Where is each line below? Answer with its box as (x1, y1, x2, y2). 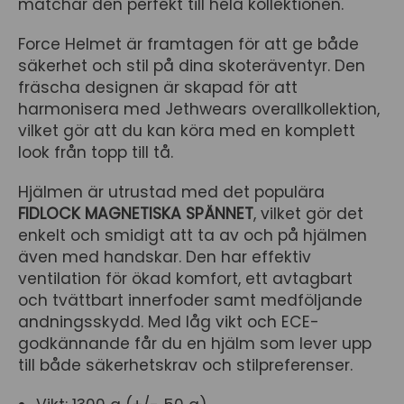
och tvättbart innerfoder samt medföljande (18, 289, 363, 311)
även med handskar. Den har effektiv (18, 246, 311, 268)
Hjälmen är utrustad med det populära (18, 181, 325, 203)
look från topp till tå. (18, 142, 173, 163)
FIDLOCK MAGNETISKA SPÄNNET (18, 203, 253, 225)
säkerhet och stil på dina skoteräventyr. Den (18, 55, 365, 77)
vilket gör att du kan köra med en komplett (18, 120, 355, 142)
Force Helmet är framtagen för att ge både (18, 33, 359, 55)
